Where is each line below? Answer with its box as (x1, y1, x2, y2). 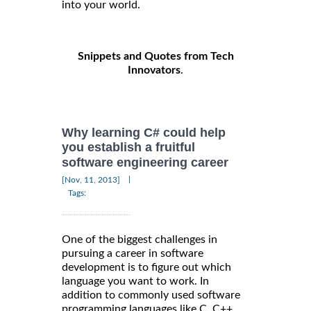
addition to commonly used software (62, 289, 240, 301)
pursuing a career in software (62, 247, 203, 259)
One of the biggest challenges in (62, 233, 217, 245)
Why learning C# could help (62, 126, 226, 140)
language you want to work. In (62, 275, 209, 287)
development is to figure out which (62, 261, 231, 273)
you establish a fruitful (62, 140, 195, 155)
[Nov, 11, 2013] (62, 175, 120, 184)
